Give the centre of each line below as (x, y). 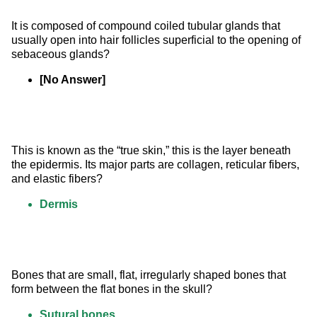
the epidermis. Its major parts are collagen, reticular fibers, (157, 165)
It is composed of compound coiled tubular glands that (147, 26)
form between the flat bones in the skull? (112, 289)
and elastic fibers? (57, 179)
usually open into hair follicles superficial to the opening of (157, 40)
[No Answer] (73, 80)
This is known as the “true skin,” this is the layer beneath (152, 151)
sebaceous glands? (60, 54)
